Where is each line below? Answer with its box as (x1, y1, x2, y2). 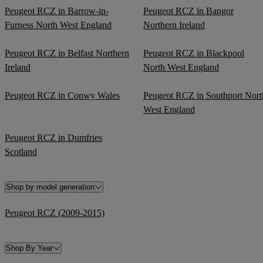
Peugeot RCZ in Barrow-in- (5, 5, 109, 16)
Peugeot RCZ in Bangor (143, 5, 234, 16)
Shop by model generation (6, 182, 95, 191)
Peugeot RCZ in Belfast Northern (5, 48, 129, 58)
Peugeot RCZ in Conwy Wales (5, 90, 120, 100)
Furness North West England (5, 19, 112, 30)
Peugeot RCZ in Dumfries (5, 132, 102, 143)
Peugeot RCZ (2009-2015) (5, 207, 104, 218)
